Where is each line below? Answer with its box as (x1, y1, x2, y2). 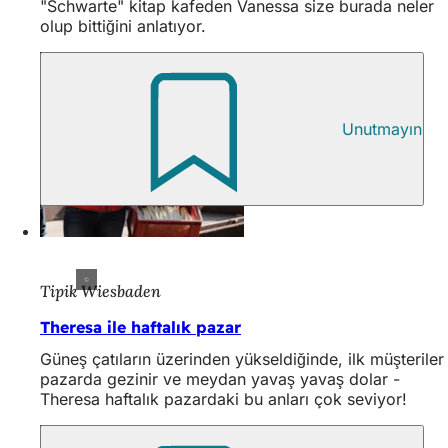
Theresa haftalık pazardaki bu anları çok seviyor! (40, 389, 407, 410)
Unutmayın (342, 118, 422, 139)
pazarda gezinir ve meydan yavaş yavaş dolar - (40, 369, 400, 390)
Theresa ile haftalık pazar (40, 317, 241, 338)
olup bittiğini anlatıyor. (40, 15, 206, 36)
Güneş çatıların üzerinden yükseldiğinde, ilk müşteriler (40, 349, 444, 370)
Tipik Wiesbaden (40, 281, 161, 302)
